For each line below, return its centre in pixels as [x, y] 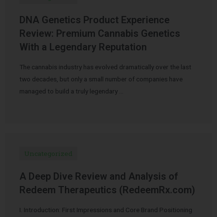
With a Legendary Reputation [83, 47]
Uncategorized [48, 153]
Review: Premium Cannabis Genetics [100, 33]
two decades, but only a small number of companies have [101, 79]
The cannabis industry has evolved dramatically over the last [105, 67]
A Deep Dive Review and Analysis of [99, 176]
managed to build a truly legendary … [71, 91]
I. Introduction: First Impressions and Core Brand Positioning [106, 209]
